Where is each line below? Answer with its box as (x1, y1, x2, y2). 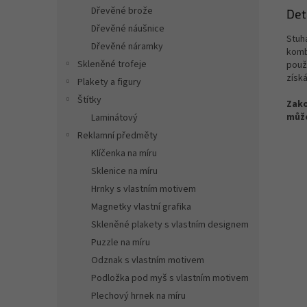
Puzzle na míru (91, 236, 150, 249)
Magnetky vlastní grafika (91, 200, 191, 214)
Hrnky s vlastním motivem (91, 182, 196, 196)
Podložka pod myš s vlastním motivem (91, 271, 249, 285)
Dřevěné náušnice (91, 22, 164, 36)
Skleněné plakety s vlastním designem (91, 218, 249, 232)
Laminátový (91, 111, 138, 125)
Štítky (77, 93, 101, 107)
